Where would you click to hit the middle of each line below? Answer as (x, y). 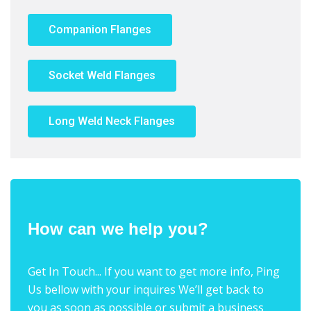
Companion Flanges (100, 30)
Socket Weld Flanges (102, 75)
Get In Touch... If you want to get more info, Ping (154, 271)
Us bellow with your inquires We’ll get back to (146, 289)
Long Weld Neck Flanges (112, 121)
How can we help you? (118, 229)
